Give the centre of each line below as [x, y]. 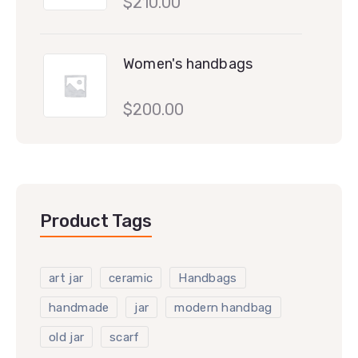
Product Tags [96, 221]
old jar [67, 337]
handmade [79, 307]
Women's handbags [188, 64]
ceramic [131, 278]
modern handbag [223, 307]
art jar [66, 278]
